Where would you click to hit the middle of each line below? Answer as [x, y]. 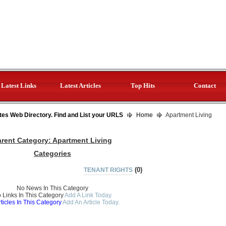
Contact [205, 86]
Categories [52, 153]
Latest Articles [80, 86]
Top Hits [143, 86]
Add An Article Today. [91, 202]
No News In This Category [52, 188]
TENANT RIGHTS [108, 170]
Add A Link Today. [88, 195]
